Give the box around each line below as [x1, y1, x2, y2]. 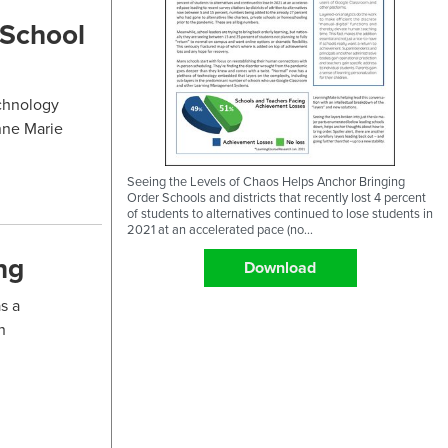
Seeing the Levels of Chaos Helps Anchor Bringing [127, 172, 405, 191]
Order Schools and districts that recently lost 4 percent [127, 188, 426, 207]
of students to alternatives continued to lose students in [127, 204, 433, 223]
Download [244, 255, 316, 279]
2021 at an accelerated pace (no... [127, 220, 313, 239]
